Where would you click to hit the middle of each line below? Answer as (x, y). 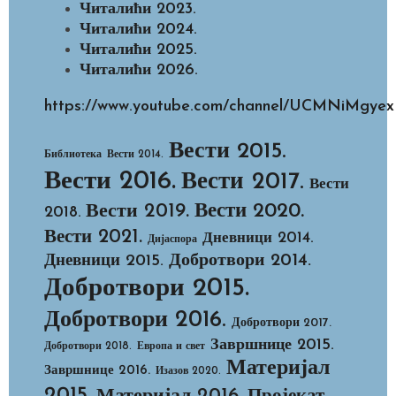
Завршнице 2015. (272, 346)
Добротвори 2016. (135, 321)
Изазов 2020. (188, 372)
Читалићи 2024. (138, 29)
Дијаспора (172, 240)
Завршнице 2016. (97, 371)
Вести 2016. (110, 183)
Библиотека (73, 155)
